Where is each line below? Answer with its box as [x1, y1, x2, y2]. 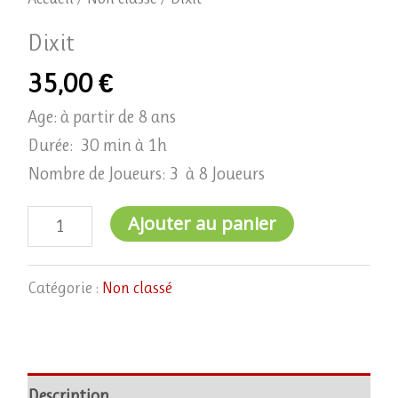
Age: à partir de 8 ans [27, 106, 176, 127]
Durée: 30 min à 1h [27, 134, 167, 155]
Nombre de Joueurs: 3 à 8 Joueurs [27, 163, 265, 184]
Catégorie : [27, 279, 102, 297]
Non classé [101, 279, 172, 297]
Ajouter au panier [127, 211, 276, 235]
